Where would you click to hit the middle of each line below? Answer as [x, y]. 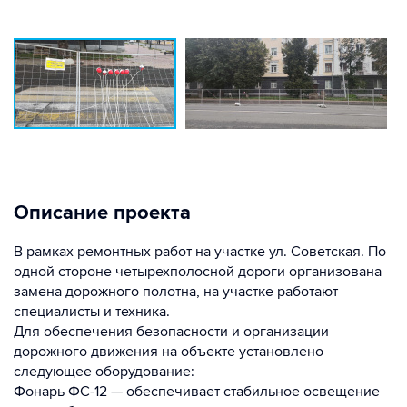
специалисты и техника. [92, 312]
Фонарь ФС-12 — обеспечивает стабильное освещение [197, 392]
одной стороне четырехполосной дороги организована [198, 272]
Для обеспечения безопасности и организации [171, 332]
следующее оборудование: [104, 372]
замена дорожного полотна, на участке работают [176, 292]
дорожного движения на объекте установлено [169, 352]
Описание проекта [102, 213]
